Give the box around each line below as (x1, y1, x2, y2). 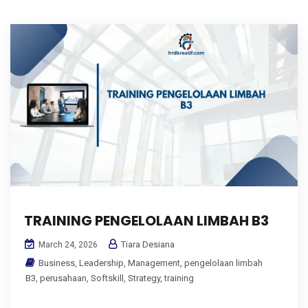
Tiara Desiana (119, 239, 175, 250)
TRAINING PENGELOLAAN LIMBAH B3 (24, 210, 269, 230)
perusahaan (40, 272, 87, 283)
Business (38, 257, 75, 268)
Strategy (128, 272, 160, 283)
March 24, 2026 (36, 239, 98, 250)
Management (128, 257, 180, 268)
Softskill (91, 272, 124, 283)
